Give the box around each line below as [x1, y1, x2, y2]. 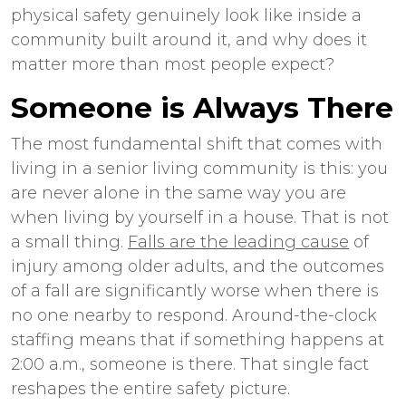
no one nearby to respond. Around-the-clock [11, 305, 377, 325]
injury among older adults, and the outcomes [11, 256, 384, 276]
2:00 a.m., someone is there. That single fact [11, 354, 369, 374]
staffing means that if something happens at [11, 330, 384, 350]
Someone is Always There [11, 91, 393, 125]
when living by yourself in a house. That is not [11, 208, 389, 227]
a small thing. [11, 232, 128, 252]
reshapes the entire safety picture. [11, 379, 290, 399]
